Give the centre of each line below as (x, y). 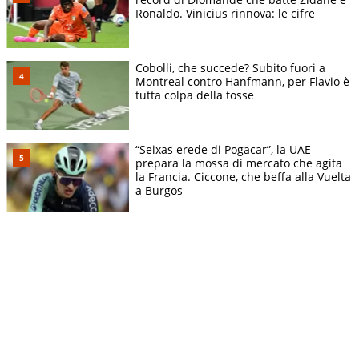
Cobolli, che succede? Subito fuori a (230, 68)
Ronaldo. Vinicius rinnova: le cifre (225, 13)
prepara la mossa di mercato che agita (239, 163)
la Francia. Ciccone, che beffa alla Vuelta (243, 177)
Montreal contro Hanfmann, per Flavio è (242, 81)
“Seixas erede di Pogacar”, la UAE (223, 150)
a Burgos (159, 191)
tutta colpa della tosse (195, 95)
